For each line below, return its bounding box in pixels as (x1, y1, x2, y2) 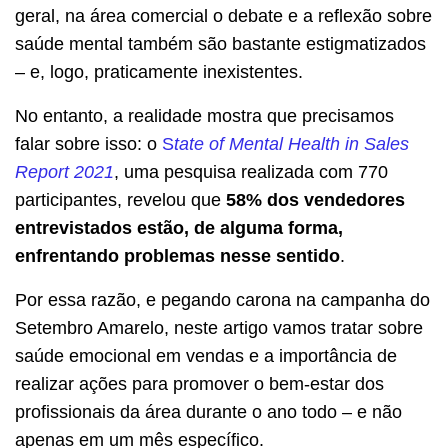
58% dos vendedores (226, 190, 405, 211)
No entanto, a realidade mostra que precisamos (15, 106, 394, 127)
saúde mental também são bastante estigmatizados (15, 34, 426, 55)
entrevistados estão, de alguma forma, (15, 218, 343, 239)
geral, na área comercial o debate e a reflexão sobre (15, 6, 432, 27)
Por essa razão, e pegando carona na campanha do (15, 290, 430, 311)
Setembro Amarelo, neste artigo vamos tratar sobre (15, 318, 423, 339)
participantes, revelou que (15, 190, 226, 211)
